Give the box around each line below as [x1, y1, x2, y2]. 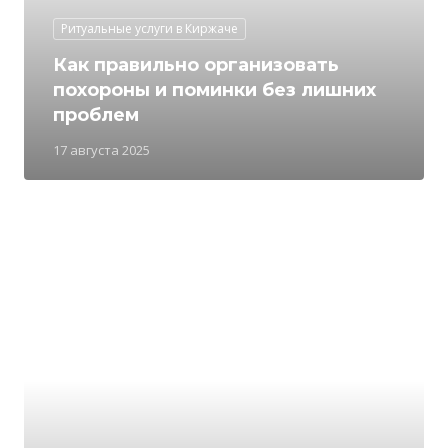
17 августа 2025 [53, 141, 150, 159]
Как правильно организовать [53, 54, 339, 76]
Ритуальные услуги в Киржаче [61, 20, 238, 37]
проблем [53, 104, 139, 126]
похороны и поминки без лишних [53, 79, 376, 101]
